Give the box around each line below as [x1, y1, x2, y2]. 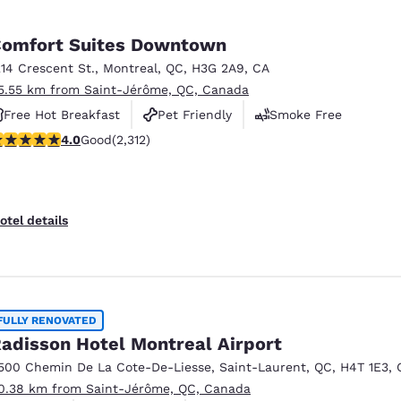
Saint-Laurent [219, 359, 306, 374]
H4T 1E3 [340, 359, 388, 374]
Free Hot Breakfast [4, 107, 120, 122]
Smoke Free [269, 107, 342, 122]
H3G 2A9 [192, 60, 244, 75]
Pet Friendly [158, 107, 232, 122]
